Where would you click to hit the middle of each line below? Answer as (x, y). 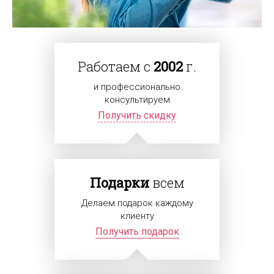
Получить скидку (137, 115)
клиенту (137, 216)
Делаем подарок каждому (137, 203)
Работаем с (116, 66)
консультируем (137, 99)
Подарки (119, 182)
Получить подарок (137, 231)
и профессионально (137, 87)
